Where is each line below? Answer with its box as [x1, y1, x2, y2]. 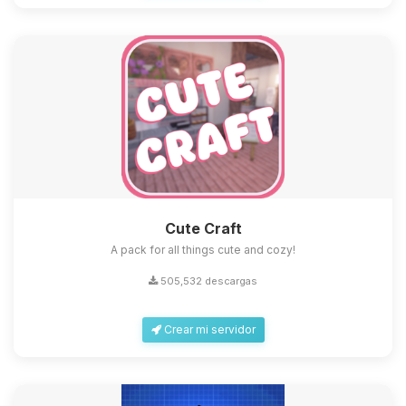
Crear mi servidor [160, 323, 256, 337]
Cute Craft [164, 219, 242, 238]
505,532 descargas [158, 275, 257, 288]
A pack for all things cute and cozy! [111, 243, 295, 257]
